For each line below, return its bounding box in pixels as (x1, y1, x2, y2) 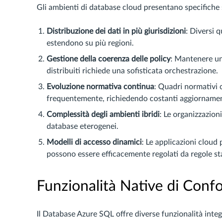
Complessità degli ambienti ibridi (47, 111, 160, 118)
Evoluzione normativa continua (47, 83, 154, 91)
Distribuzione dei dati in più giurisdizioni (47, 27, 186, 35)
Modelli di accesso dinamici (47, 138, 142, 146)
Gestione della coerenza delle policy (47, 55, 170, 63)
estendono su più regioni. (47, 39, 134, 47)
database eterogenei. (47, 122, 118, 130)
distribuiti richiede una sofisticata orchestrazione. (47, 67, 218, 75)
